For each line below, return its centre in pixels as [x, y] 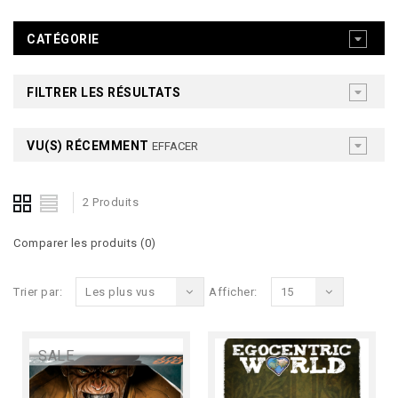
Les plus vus [120, 292]
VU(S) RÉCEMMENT [89, 146]
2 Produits [111, 203]
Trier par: [38, 292]
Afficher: [233, 292]
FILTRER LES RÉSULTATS [104, 92]
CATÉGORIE [63, 39]
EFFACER [175, 146]
